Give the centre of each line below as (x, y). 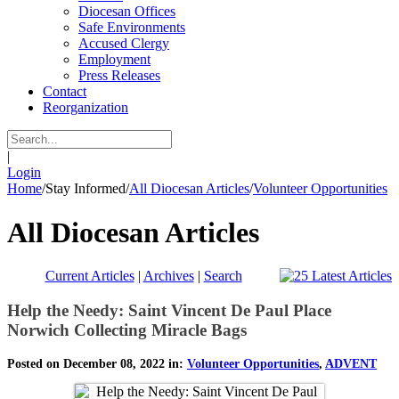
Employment (114, 60)
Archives (168, 276)
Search (223, 276)
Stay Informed (85, 189)
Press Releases (119, 76)
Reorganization (85, 108)
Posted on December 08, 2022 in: (97, 363)
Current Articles (90, 276)
